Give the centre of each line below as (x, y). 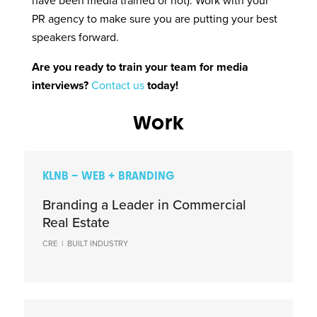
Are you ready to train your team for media (140, 67)
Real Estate (76, 223)
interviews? (62, 85)
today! (162, 85)
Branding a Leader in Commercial (145, 205)
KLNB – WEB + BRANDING (109, 176)
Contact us (118, 85)
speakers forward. (76, 37)
